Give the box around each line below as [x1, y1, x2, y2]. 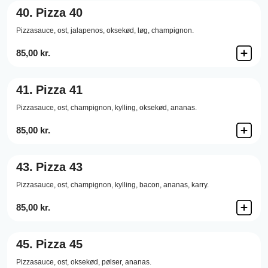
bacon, [139, 181, 162, 189]
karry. [191, 181, 209, 189]
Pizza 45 [36, 237, 83, 251]
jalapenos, [71, 26, 105, 35]
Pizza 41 [36, 83, 83, 96]
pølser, [102, 258, 123, 266]
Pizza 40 [36, 6, 83, 19]
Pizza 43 [36, 160, 83, 173]
